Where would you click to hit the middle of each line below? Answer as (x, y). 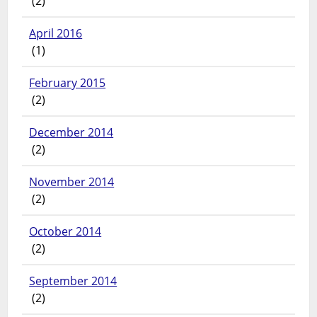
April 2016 (56, 34)
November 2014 (72, 182)
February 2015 (68, 83)
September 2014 (73, 281)
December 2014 (71, 133)
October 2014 (65, 232)
